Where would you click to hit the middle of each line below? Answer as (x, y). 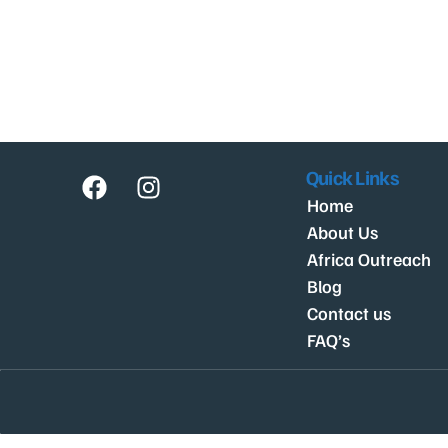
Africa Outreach (368, 259)
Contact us (348, 313)
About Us (342, 232)
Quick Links (352, 177)
